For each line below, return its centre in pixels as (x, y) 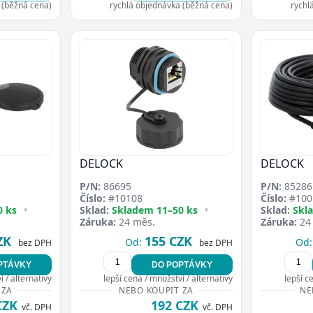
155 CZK (168, 241)
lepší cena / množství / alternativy (168, 278)
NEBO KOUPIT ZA (156, 290)
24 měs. (136, 221)
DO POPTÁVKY (182, 264)
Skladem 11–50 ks (155, 210)
